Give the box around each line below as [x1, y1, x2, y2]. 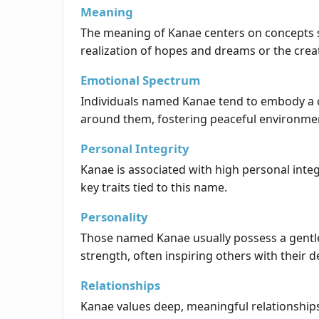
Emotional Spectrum [80, 72, 200, 89]
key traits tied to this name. [80, 179, 227, 196]
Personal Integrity [80, 140, 189, 157]
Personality [80, 209, 148, 226]
